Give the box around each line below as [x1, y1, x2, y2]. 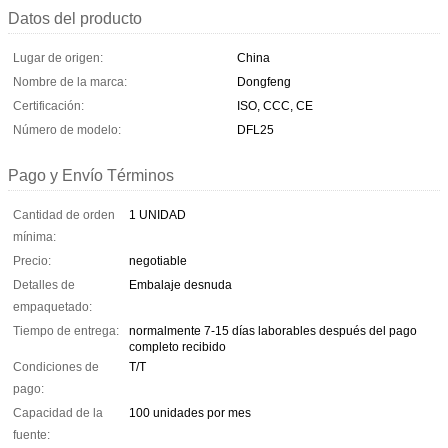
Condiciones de [13, 359, 99, 374]
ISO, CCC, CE [237, 98, 313, 113]
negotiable [129, 253, 187, 268]
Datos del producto [8, 9, 142, 27]
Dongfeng [237, 74, 291, 89]
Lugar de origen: [13, 50, 103, 65]
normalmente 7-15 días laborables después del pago [129, 323, 417, 338]
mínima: [13, 229, 56, 244]
